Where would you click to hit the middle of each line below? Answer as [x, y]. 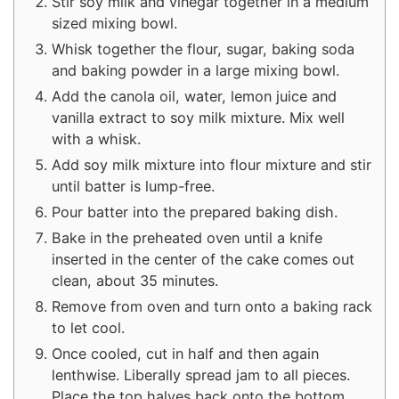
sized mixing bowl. [114, 23]
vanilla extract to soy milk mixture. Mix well [198, 117]
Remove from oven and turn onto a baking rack [212, 306]
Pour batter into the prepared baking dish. [195, 212]
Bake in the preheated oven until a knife [187, 237]
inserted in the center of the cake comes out [203, 259]
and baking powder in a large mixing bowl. [195, 70]
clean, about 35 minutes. [135, 280]
